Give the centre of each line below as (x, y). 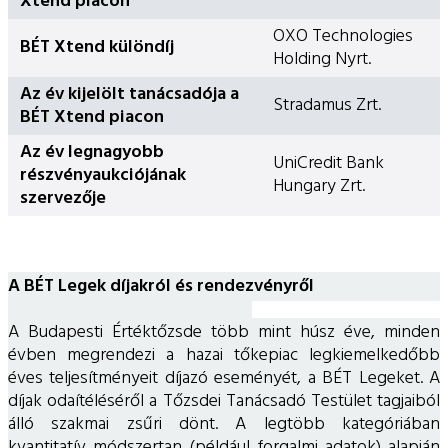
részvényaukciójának (103, 175)
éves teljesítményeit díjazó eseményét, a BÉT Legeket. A (224, 378)
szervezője (63, 198)
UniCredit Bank (328, 163)
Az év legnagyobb (92, 152)
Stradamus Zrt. (327, 105)
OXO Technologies (343, 36)
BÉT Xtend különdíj (97, 47)
